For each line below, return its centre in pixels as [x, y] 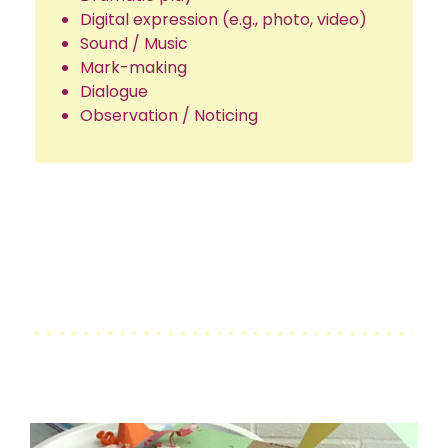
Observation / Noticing [169, 115]
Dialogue [114, 91]
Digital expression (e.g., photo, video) [223, 19]
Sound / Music [134, 43]
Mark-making [133, 67]
